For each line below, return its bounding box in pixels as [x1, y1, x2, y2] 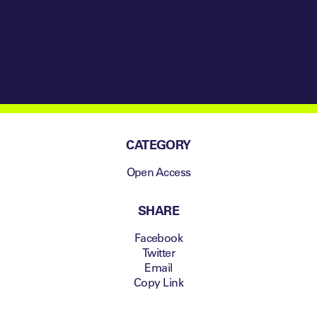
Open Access [126, 163, 191, 179]
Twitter [142, 244, 175, 260]
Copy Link [134, 274, 183, 289]
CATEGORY [126, 135, 191, 153]
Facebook [134, 229, 183, 245]
